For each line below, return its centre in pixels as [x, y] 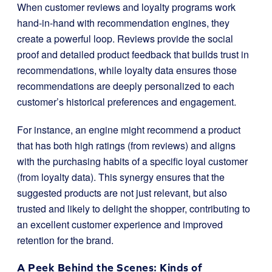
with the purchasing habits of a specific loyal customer [132, 161]
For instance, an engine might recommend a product [129, 130]
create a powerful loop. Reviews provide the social [125, 39]
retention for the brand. [65, 240]
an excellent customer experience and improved [120, 224]
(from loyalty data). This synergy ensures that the [121, 177]
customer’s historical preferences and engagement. [127, 102]
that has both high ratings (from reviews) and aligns [126, 145]
